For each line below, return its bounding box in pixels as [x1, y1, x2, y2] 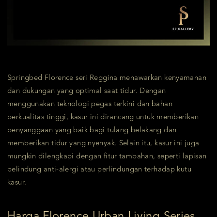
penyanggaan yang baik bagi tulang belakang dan [7, 126, 177, 134]
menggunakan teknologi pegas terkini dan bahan [7, 100, 172, 108]
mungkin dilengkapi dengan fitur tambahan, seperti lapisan [7, 153, 207, 160]
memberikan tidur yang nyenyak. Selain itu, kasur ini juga [7, 139, 200, 147]
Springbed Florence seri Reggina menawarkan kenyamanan [7, 74, 206, 82]
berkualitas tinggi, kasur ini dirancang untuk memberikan [7, 113, 199, 121]
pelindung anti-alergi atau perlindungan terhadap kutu [7, 166, 191, 173]
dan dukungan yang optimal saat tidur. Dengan [7, 87, 166, 95]
